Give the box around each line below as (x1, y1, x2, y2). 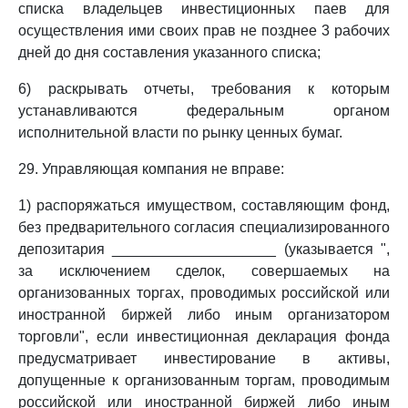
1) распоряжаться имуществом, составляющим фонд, (18, 198, 390, 213)
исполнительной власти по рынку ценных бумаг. (18, 125, 342, 140)
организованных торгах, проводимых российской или (18, 285, 390, 301)
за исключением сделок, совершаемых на (18, 263, 390, 279)
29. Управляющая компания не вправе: (18, 161, 284, 177)
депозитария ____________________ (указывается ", (18, 241, 390, 257)
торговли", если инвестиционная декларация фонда (18, 329, 390, 344)
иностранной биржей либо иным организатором (18, 307, 390, 322)
